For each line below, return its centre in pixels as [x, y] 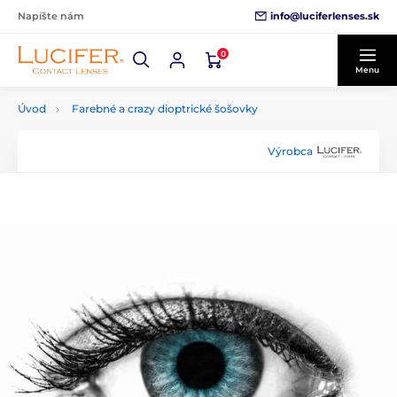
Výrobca [290, 151]
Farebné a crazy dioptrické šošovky [165, 109]
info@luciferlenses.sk [325, 16]
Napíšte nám [51, 16]
